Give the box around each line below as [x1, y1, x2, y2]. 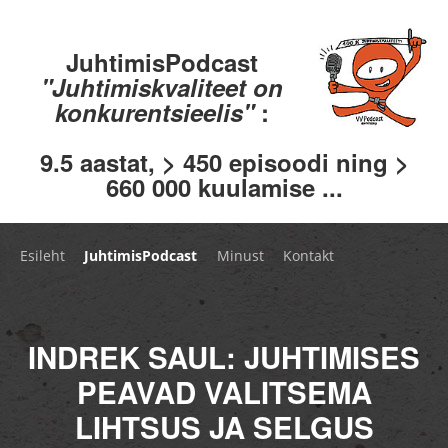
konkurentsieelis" [54, 94, 261, 129]
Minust [216, 245, 264, 265]
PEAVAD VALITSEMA [76, 370, 372, 413]
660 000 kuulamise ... [105, 169, 343, 204]
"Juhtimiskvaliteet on [40, 69, 283, 104]
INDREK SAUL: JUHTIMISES [28, 335, 420, 378]
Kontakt [283, 245, 335, 265]
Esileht [20, 245, 65, 265]
